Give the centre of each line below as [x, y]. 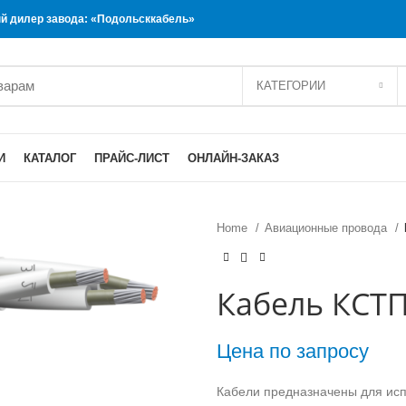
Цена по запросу [293, 351]
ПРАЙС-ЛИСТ [132, 158]
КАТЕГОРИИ [291, 85]
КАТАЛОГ [50, 158]
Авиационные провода [328, 228]
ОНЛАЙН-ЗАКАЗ [233, 158]
